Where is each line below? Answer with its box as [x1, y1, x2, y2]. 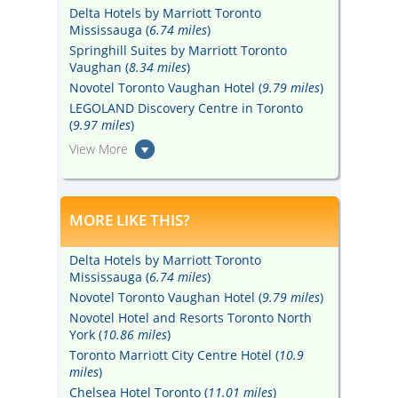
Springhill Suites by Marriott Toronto [68, 42, 287, 59]
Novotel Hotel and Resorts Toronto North [68, 309, 312, 326]
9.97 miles [72, 116, 131, 133]
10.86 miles [101, 326, 167, 343]
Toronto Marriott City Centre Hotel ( [68, 346, 279, 363]
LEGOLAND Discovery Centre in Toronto [68, 99, 303, 116]
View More [68, 140, 128, 157]
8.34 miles [128, 59, 187, 76]
